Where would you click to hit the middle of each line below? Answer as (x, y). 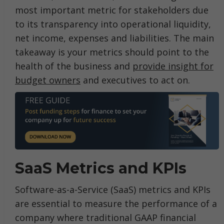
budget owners (48, 80)
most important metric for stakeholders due (112, 10)
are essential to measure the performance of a (116, 203)
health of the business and (74, 66)
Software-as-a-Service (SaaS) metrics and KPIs (113, 189)
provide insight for (173, 66)
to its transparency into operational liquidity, (113, 24)
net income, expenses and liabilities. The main (114, 38)
